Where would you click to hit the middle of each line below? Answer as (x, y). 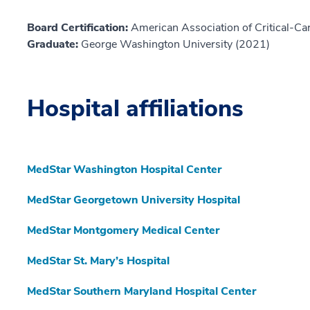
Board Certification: (79, 28)
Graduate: (54, 45)
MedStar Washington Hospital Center (124, 170)
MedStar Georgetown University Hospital (134, 200)
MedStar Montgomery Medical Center (123, 231)
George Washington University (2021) (175, 45)
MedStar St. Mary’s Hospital (98, 261)
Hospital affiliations (135, 109)
